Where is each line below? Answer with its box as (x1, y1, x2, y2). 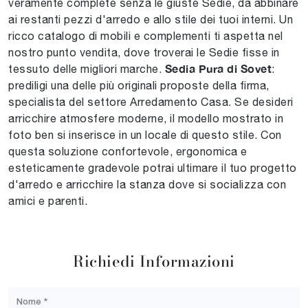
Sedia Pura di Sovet (164, 61, 272, 75)
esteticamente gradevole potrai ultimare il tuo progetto (8, 161, 297, 174)
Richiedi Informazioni (73, 250, 235, 273)
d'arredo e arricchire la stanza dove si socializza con (8, 177, 286, 190)
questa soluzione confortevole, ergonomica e (8, 144, 247, 157)
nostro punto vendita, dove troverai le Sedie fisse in (8, 45, 280, 58)
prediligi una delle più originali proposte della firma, (8, 78, 269, 91)
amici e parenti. (8, 194, 87, 207)
